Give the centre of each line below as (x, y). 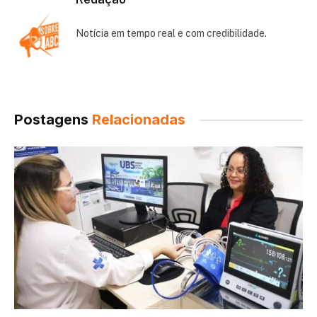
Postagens (53, 120)
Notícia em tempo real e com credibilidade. (171, 34)
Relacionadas (139, 120)
